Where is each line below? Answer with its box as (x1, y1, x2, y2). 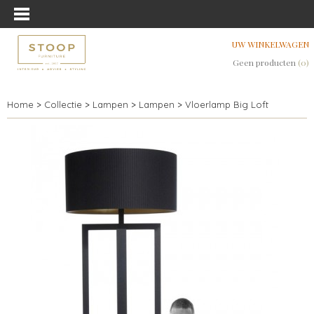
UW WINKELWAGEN (232, 39, 309, 50)
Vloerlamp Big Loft (185, 99, 268, 110)
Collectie (44, 99, 82, 110)
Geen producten (233, 57, 298, 68)
